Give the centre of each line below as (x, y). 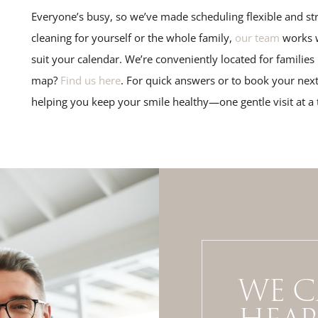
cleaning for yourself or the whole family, (131, 37)
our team (256, 37)
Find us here (89, 80)
